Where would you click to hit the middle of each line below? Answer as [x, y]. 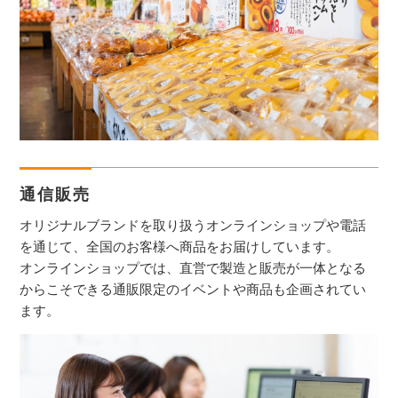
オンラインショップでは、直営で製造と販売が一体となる [193, 268]
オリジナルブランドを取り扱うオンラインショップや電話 [193, 225]
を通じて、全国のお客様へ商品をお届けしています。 [180, 247]
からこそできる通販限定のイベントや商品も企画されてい [193, 289]
